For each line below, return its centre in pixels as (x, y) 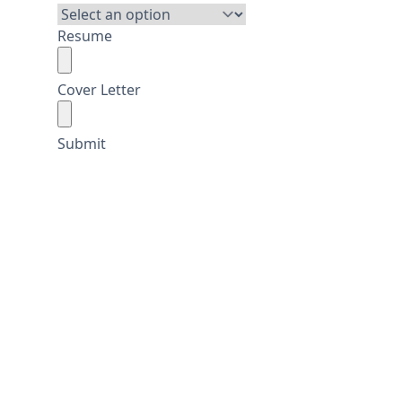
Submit (82, 144)
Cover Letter (99, 90)
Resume (85, 36)
